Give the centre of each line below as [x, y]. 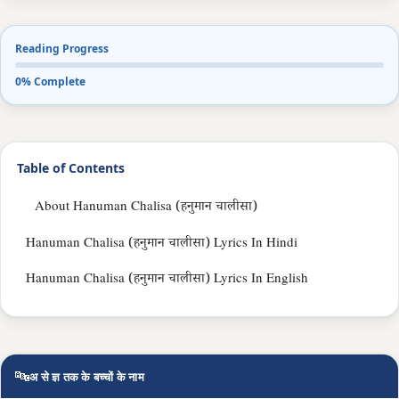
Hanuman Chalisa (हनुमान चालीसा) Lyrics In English [167, 280]
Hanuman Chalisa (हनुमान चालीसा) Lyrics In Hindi [162, 244]
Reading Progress [62, 49]
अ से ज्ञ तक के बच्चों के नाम [87, 376]
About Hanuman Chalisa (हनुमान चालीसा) [146, 208]
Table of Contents [71, 168]
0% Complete [50, 81]
